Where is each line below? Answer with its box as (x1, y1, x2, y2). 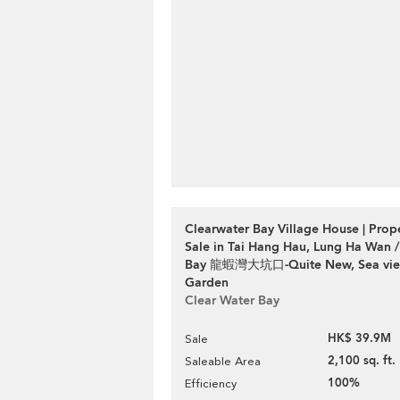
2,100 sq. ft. (328, 353, 396, 369)
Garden (185, 274, 229, 291)
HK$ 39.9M (328, 330, 391, 346)
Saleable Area (185, 354, 261, 368)
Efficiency (185, 377, 237, 390)
